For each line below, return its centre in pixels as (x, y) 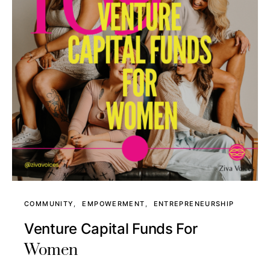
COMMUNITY (49, 204)
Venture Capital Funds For (111, 229)
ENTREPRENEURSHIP (194, 204)
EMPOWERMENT (114, 204)
